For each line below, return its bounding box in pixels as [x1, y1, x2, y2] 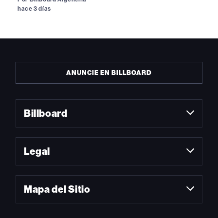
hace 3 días [18, 4, 51, 12]
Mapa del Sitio [24, 183, 91, 195]
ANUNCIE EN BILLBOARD [66, 69, 152, 76]
